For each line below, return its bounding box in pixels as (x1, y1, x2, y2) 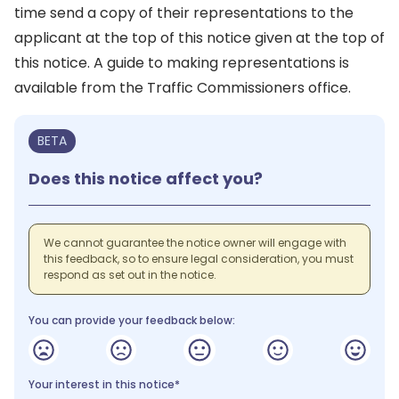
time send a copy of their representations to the (14, 3, 354, 23)
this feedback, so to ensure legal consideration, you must (44, 251, 354, 266)
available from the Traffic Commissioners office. (14, 77, 351, 98)
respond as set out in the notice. (44, 267, 216, 282)
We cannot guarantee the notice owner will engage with (44, 235, 346, 250)
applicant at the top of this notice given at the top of (14, 28, 385, 48)
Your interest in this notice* (28, 377, 180, 392)
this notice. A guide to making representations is (14, 53, 349, 73)
